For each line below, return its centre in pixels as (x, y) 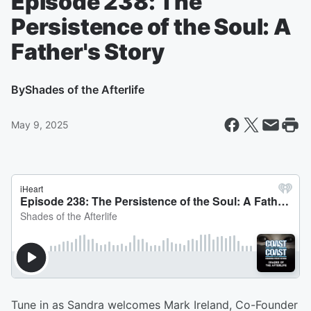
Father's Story (88, 52)
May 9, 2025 (40, 125)
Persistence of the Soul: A (151, 27)
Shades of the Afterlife (85, 90)
